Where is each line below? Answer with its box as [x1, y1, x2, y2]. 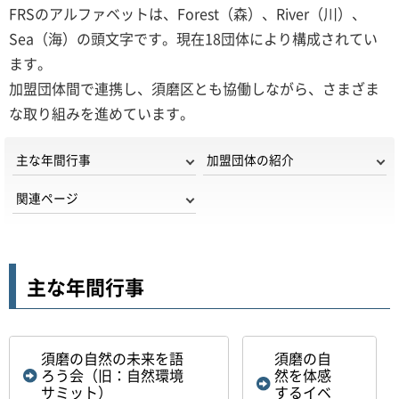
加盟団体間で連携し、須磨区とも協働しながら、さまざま [9, 77, 379, 99]
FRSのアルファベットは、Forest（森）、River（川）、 [9, 3, 366, 24]
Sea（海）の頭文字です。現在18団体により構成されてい [9, 28, 378, 49]
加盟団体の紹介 [207, 151, 294, 169]
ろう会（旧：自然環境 [41, 363, 183, 386]
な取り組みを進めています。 [9, 102, 194, 124]
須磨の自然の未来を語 [41, 346, 183, 369]
